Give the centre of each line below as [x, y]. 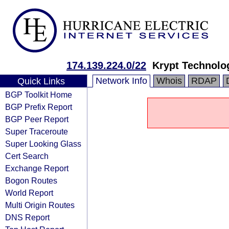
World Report [29, 193]
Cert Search [27, 156]
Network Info [121, 81]
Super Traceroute [37, 131]
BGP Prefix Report [39, 107]
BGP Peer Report [37, 119]
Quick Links [41, 81]
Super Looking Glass [43, 144]
